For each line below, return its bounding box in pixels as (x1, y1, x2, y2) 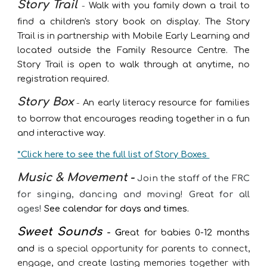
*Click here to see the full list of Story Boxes (17, 150, 210, 159)
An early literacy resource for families (83, 98, 250, 107)
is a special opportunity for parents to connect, (38, 244, 250, 253)
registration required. (17, 74, 110, 83)
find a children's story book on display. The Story (17, 17, 250, 26)
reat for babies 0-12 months (122, 228, 250, 237)
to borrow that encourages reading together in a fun (17, 114, 250, 123)
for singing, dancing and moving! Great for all (17, 190, 250, 199)
